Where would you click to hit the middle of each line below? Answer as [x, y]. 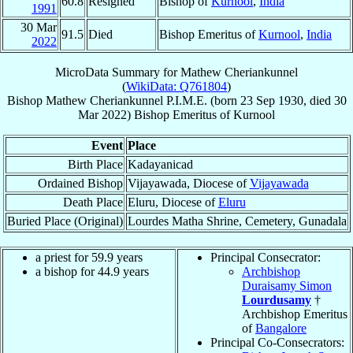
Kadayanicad [160, 164]
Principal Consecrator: [266, 257]
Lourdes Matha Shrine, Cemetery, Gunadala [237, 221]
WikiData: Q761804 [176, 86]
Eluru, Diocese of [173, 202]
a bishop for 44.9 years [92, 271]
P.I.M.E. [186, 100]
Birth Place [95, 164]
